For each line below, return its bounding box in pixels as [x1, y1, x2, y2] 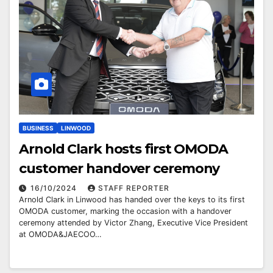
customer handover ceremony [19, 160, 220, 177]
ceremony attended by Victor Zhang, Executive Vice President [19, 218, 248, 228]
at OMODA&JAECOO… [19, 230, 102, 239]
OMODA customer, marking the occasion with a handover [19, 207, 232, 216]
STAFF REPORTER [98, 183, 169, 193]
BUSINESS [23, 124, 54, 132]
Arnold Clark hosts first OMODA [19, 141, 228, 158]
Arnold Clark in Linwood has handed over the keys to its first [19, 195, 245, 205]
